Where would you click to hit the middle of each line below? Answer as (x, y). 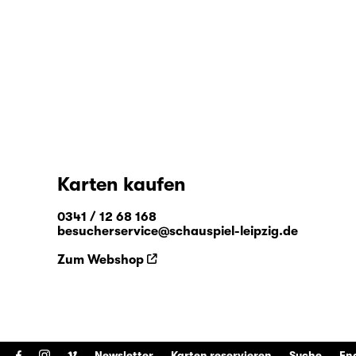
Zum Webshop (101, 260)
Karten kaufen (122, 184)
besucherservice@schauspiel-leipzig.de (178, 231)
